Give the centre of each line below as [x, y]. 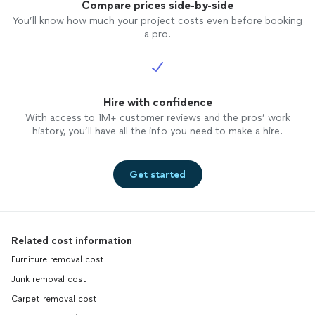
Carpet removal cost [54, 299]
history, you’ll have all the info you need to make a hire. [157, 131]
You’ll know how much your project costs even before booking [157, 21]
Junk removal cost [49, 279]
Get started [157, 174]
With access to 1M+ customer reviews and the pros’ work [157, 118]
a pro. [157, 34]
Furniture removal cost [58, 259]
